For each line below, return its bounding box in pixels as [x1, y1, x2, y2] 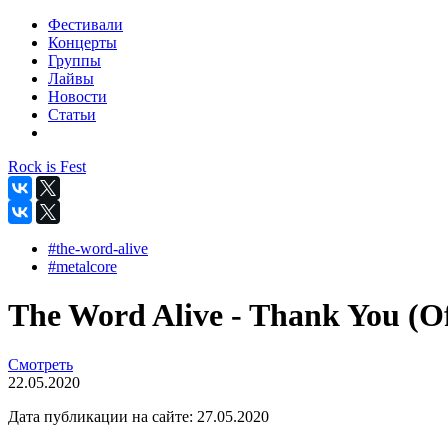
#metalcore [48, 258, 117, 275]
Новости [48, 88, 107, 105]
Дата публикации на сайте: [8, 407, 193, 425]
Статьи [48, 106, 96, 123]
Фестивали [48, 16, 123, 33]
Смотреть [8, 355, 73, 373]
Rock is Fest [8, 158, 86, 175]
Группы [48, 52, 101, 69]
